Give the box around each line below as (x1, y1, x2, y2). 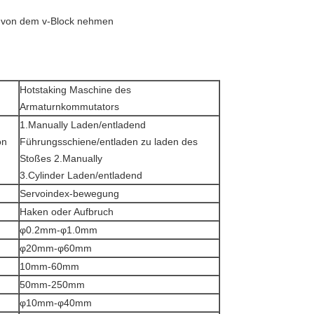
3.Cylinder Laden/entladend (20, 170, 142, 181)
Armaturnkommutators (20, 101, 119, 112)
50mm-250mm (20, 279, 85, 290)
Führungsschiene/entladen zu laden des (20, 136, 198, 147)
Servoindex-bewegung (20, 188, 119, 199)
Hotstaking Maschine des (20, 84, 131, 95)
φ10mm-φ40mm (20, 297, 92, 308)
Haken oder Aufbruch (20, 206, 114, 217)
